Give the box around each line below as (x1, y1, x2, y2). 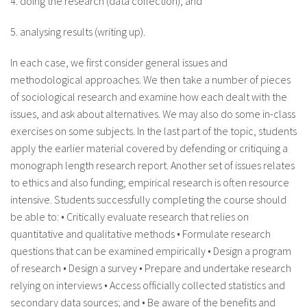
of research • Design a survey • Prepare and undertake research (10, 260, 291, 275)
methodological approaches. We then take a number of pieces (10, 72, 291, 86)
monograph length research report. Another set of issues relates (10, 158, 295, 172)
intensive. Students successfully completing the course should (10, 192, 286, 206)
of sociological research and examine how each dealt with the (10, 89, 287, 103)
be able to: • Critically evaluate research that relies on (10, 209, 249, 223)
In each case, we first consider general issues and (10, 55, 228, 69)
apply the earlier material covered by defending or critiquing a (10, 140, 288, 155)
